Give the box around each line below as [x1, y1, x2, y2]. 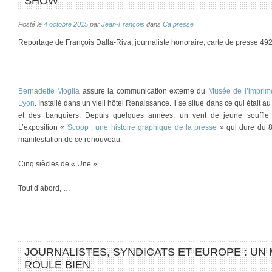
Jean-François [101, 21, 144, 28]
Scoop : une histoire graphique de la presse [67, 123, 217, 132]
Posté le [18, 21, 44, 28]
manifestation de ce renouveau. [18, 135, 122, 144]
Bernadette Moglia [18, 87, 80, 95]
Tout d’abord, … [18, 184, 70, 192]
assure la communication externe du [80, 87, 208, 95]
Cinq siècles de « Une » [18, 160, 97, 168]
